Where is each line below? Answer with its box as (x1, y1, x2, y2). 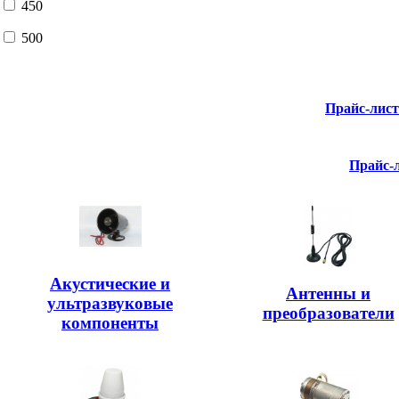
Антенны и (286, 283, 370, 303)
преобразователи (262, 303, 395, 322)
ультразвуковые (47, 293, 173, 313)
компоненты (61, 313, 159, 332)
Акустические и (50, 273, 170, 293)
